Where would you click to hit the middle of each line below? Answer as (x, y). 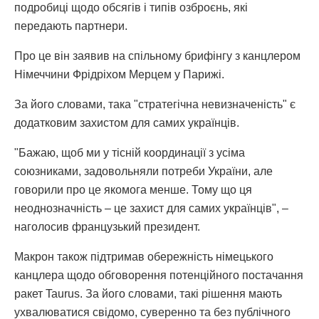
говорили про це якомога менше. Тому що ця (133, 189)
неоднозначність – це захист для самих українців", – (151, 208)
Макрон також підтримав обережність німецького (144, 256)
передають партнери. (71, 26)
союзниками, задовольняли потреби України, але (143, 171)
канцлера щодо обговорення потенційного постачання (159, 275)
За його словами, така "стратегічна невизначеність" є (155, 104)
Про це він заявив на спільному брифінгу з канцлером (157, 56)
